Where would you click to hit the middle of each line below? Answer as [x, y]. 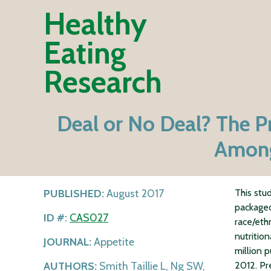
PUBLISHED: [74, 194]
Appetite [113, 242]
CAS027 [89, 218]
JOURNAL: [67, 242]
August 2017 [134, 194]
